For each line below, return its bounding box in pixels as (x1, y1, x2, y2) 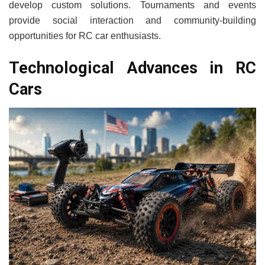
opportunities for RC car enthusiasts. (9, 31, 161, 41)
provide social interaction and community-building (9, 15, 256, 26)
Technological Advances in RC (9, 58, 256, 77)
